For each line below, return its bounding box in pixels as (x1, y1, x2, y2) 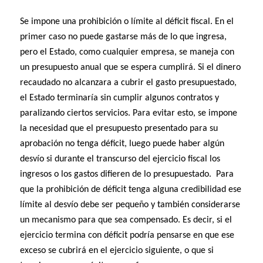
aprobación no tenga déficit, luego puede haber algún (20, 139, 225, 149)
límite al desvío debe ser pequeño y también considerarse (20, 200, 241, 210)
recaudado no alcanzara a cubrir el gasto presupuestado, (20, 78, 237, 88)
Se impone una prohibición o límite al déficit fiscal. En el (20, 17, 234, 27)
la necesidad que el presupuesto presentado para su (20, 124, 218, 134)
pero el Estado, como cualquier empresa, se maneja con (20, 48, 235, 58)
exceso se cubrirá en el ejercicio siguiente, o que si (20, 246, 214, 256)
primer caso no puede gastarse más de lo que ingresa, (20, 32, 227, 42)
